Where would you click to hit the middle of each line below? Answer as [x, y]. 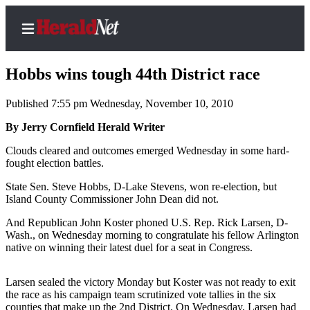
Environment [104, 281]
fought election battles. [55, 163]
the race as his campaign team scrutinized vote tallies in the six [141, 295]
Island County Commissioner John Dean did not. [112, 199]
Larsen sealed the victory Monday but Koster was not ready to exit [151, 282]
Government [102, 254]
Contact [89, 145]
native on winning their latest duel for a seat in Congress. [129, 248]
